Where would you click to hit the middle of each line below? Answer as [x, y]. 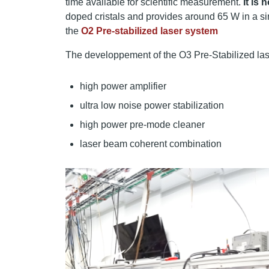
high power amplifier [123, 86]
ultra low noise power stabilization [152, 105]
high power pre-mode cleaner [142, 124]
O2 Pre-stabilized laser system [150, 31]
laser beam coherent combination [151, 144]
